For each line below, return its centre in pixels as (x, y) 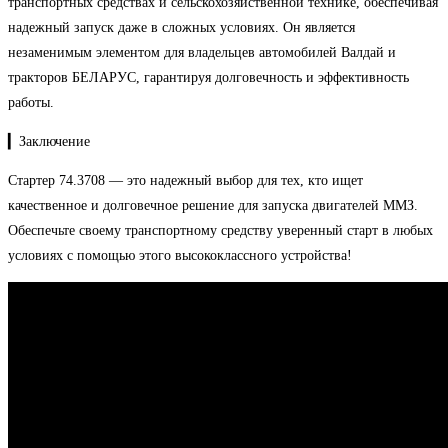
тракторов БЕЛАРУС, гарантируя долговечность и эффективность (208, 78)
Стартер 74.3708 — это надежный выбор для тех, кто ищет (185, 181)
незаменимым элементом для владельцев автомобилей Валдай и (202, 53)
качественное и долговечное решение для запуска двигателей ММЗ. (213, 206)
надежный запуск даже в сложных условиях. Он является (181, 28)
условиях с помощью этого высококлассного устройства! (180, 256)
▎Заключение (49, 142)
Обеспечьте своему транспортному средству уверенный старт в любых (220, 231)
